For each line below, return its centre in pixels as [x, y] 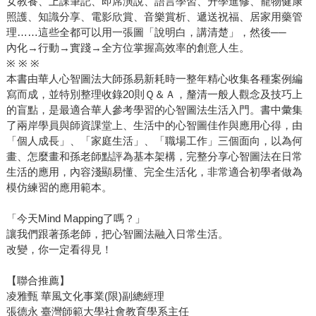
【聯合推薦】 [38, 281]
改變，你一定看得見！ [59, 250]
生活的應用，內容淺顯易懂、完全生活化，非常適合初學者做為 [154, 172]
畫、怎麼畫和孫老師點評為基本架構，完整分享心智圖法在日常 [154, 157]
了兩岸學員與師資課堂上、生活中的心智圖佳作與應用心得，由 [154, 126]
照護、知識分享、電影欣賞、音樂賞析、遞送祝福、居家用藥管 [154, 17]
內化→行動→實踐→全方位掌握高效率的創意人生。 [128, 48]
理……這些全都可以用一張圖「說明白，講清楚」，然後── [146, 32]
